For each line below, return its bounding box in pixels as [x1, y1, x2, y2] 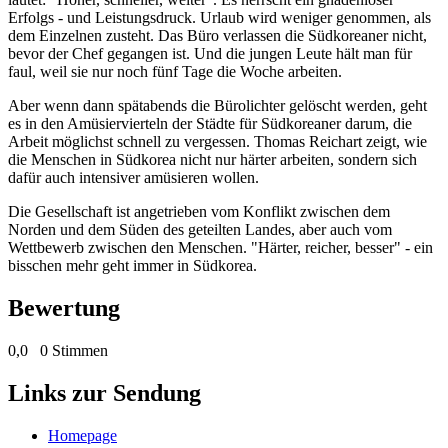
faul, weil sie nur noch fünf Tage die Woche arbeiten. [8, 62, 342, 80]
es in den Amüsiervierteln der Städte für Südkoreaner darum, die [8, 114, 412, 132]
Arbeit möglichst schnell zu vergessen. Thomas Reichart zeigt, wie [8, 132, 427, 150]
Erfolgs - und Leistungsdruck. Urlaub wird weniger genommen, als [8, 8, 431, 26]
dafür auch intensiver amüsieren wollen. [8, 168, 259, 186]
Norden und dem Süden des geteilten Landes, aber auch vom [8, 220, 392, 238]
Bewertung [8, 294, 120, 321]
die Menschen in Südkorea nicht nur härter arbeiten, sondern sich [8, 150, 417, 168]
